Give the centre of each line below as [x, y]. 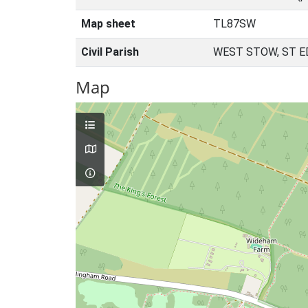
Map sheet [108, 24]
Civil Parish [110, 52]
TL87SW [234, 24]
